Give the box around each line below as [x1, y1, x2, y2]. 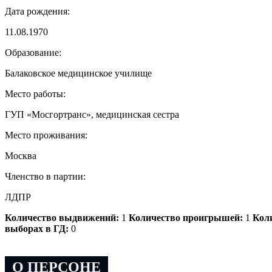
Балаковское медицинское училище [5, 67, 152, 78]
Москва [5, 150, 36, 161]
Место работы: [5, 88, 66, 99]
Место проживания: [5, 129, 87, 140]
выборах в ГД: [5, 223, 69, 234]
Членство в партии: [5, 171, 86, 182]
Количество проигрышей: [129, 212, 243, 223]
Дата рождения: [5, 5, 70, 16]
